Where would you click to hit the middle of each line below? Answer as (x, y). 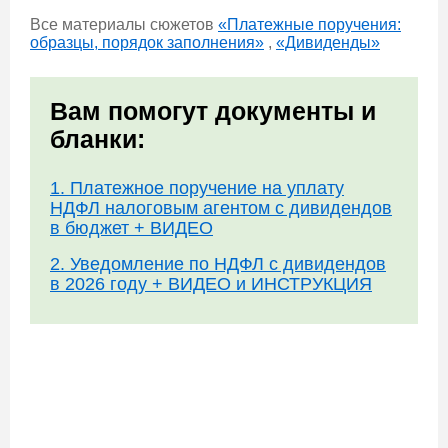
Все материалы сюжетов (124, 24)
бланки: (97, 139)
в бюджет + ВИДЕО (131, 228)
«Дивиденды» (328, 42)
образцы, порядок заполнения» (147, 42)
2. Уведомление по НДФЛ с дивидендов (218, 264)
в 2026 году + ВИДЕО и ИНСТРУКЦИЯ (211, 284)
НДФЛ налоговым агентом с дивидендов (221, 208)
